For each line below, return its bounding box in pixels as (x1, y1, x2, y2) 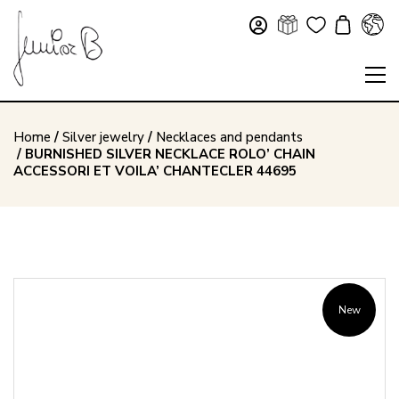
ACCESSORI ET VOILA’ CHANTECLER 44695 (13, 162, 297, 180)
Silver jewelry (62, 128, 144, 146)
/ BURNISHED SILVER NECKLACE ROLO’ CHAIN (13, 145, 315, 163)
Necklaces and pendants (156, 128, 303, 146)
